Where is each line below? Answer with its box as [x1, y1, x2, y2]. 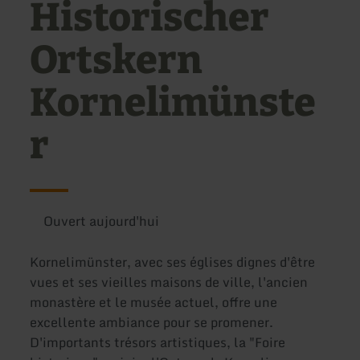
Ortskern [30, 37, 203, 84]
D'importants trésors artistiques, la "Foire [30, 332, 286, 354]
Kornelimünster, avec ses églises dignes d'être [30, 252, 316, 273]
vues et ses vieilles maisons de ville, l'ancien [30, 272, 309, 293]
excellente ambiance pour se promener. [30, 312, 274, 333]
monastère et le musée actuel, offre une [30, 292, 278, 313]
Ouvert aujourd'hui [43, 210, 159, 231]
